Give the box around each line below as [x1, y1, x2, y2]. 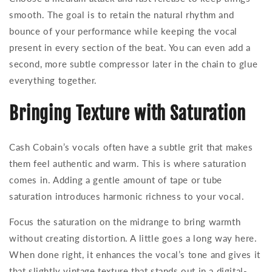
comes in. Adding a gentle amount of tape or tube [9, 174, 222, 186]
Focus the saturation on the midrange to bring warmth [9, 216, 241, 228]
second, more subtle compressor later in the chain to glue [9, 58, 258, 70]
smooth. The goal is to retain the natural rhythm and [9, 9, 234, 21]
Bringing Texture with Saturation [9, 103, 246, 125]
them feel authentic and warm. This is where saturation [9, 158, 246, 169]
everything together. [9, 75, 97, 86]
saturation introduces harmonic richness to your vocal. [9, 191, 245, 202]
